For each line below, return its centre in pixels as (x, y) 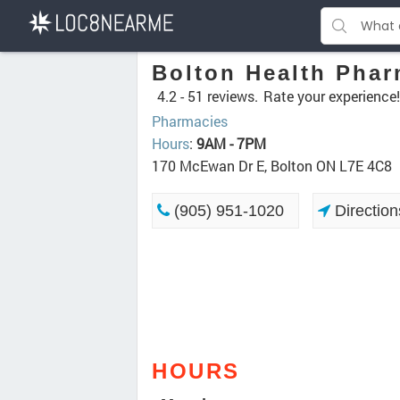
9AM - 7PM (231, 143)
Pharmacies (190, 121)
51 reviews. (223, 96)
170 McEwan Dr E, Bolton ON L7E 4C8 (272, 166)
